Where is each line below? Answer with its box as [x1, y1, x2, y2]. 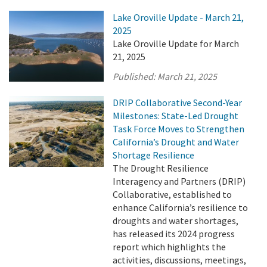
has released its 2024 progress [113, 228, 235, 240]
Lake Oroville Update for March [113, 38, 240, 49]
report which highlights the [113, 241, 226, 253]
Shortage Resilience [113, 149, 195, 161]
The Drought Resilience [113, 162, 209, 174]
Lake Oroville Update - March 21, [113, 11, 244, 23]
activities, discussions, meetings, [113, 254, 247, 266]
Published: [113, 70, 158, 82]
